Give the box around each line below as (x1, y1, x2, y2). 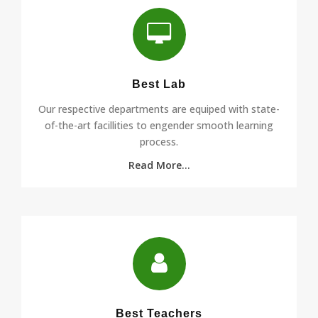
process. (140, 134, 178, 148)
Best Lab (132, 77, 186, 90)
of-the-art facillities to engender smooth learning (45, 118, 273, 132)
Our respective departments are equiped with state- (38, 102, 280, 116)
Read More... (128, 158, 190, 172)
